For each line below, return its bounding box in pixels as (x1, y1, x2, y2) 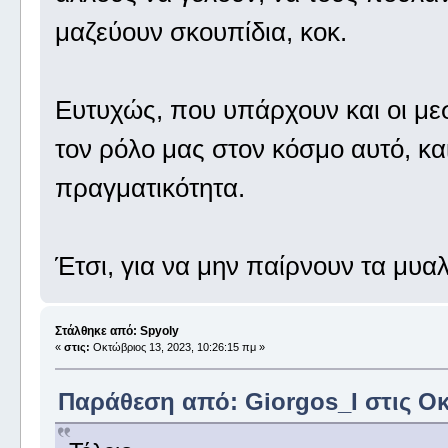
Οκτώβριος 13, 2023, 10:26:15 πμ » (89, 341, 265, 354)
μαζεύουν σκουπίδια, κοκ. (54, 17, 347, 46)
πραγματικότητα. (54, 173, 245, 202)
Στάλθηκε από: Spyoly (54, 324, 179, 339)
